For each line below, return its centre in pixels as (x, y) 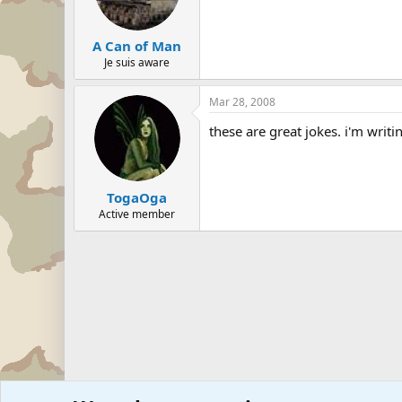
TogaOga (137, 197)
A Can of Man (137, 46)
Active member (137, 214)
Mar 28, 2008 (242, 102)
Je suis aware (137, 62)
